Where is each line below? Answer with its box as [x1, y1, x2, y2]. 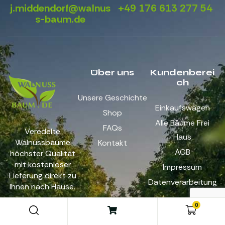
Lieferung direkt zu [9, 170, 76, 181]
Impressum [163, 162, 202, 173]
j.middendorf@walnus [10, 2, 110, 15]
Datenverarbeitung [148, 177, 217, 188]
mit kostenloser [14, 159, 71, 170]
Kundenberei [150, 67, 215, 78]
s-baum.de [35, 13, 85, 26]
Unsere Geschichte [77, 92, 147, 103]
